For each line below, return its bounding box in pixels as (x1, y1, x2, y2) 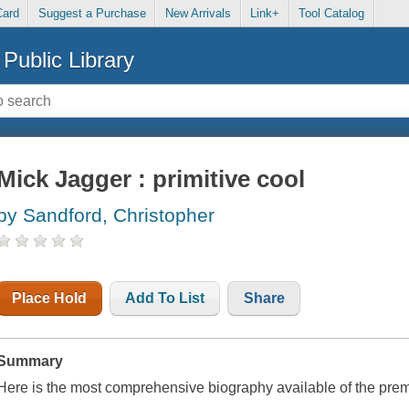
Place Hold (12, 290, 88, 307)
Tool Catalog (299, 6, 365, 21)
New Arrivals (164, 6, 231, 21)
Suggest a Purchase (37, 6, 146, 21)
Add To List (125, 290, 205, 307)
